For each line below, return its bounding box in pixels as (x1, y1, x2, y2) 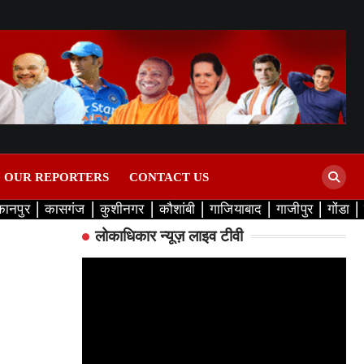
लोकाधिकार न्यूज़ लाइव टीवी (95, 227, 243, 245)
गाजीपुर (276, 201, 313, 218)
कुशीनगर (99, 201, 145, 218)
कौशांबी (158, 201, 196, 218)
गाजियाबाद (210, 201, 262, 218)
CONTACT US (129, 170, 209, 184)
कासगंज (44, 201, 85, 218)
